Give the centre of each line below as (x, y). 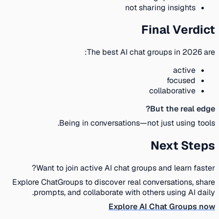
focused (185, 81)
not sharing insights (164, 7)
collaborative (176, 91)
